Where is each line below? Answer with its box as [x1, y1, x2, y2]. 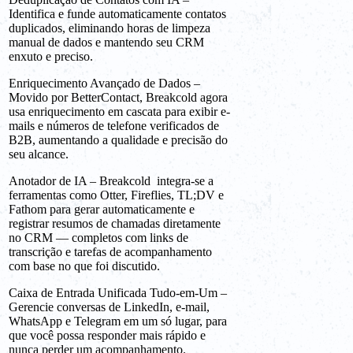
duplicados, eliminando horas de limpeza [9, 21, 210, 35]
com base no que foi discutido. [9, 259, 160, 273]
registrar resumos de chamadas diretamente [9, 217, 221, 231]
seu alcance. [9, 147, 69, 162]
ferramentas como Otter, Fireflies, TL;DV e [9, 188, 224, 203]
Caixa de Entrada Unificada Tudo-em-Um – [9, 286, 227, 300]
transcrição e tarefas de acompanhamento [9, 245, 212, 259]
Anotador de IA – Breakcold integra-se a [9, 174, 214, 188]
